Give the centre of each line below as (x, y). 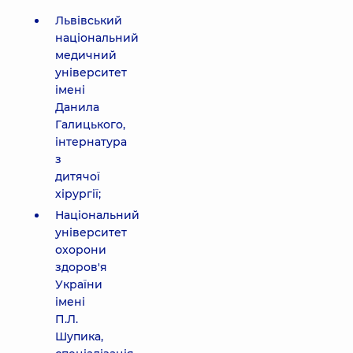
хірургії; (78, 194)
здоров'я (81, 267)
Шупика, (79, 336)
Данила (77, 107)
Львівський (89, 20)
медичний (86, 55)
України (79, 284)
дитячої (78, 176)
